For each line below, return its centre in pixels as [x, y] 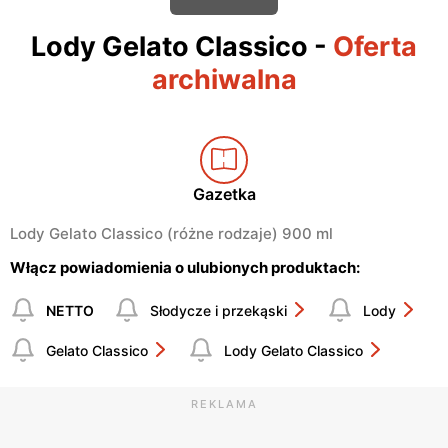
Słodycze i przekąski [218, 310]
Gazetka [224, 194]
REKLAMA [224, 404]
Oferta [375, 47]
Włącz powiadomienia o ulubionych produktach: [185, 268]
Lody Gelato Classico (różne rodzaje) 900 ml [171, 234]
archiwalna [224, 80]
